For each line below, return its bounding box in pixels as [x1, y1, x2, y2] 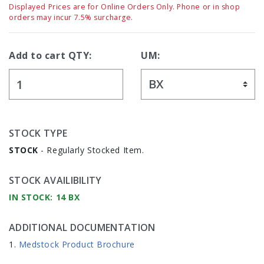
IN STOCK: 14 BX [9, 192, 80, 203]
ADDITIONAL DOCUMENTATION [9, 221, 156, 235]
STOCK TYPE [9, 127, 68, 140]
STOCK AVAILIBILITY [9, 174, 102, 187]
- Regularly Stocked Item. [38, 144, 144, 156]
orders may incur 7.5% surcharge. [9, 12, 133, 23]
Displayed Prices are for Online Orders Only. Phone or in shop [9, 2, 240, 12]
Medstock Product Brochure [18, 239, 135, 250]
